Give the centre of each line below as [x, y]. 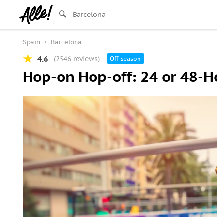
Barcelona [66, 42]
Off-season [125, 58]
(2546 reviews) [77, 59]
